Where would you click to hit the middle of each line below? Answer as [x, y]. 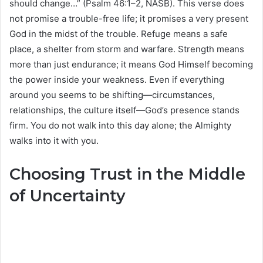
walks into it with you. [54, 141]
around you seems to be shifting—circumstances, [112, 95]
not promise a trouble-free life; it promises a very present [129, 19]
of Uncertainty [68, 196]
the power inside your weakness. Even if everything [117, 80]
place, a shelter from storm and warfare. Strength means [127, 49]
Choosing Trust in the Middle [127, 174]
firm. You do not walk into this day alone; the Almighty [120, 126]
